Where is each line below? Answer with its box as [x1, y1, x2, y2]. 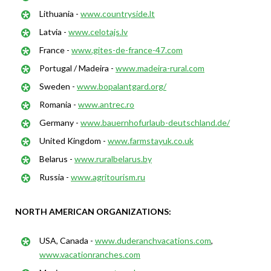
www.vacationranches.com [39, 249, 140, 260]
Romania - [39, 99, 78, 109]
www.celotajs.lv [68, 27, 128, 37]
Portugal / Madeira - [39, 63, 116, 73]
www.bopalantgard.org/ [77, 81, 166, 91]
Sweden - [39, 81, 77, 91]
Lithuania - [39, 8, 80, 19]
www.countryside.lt [80, 8, 155, 19]
